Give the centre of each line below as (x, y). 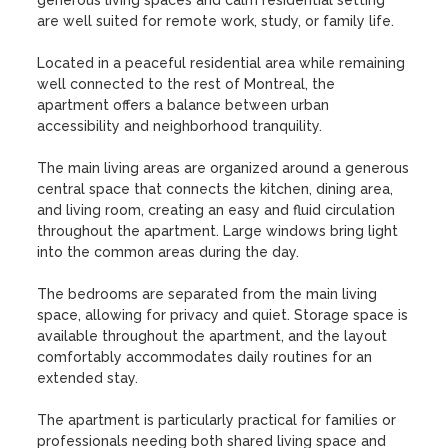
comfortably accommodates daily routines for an (205, 357)
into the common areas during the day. (168, 252)
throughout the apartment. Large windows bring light (218, 231)
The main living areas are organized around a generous (223, 168)
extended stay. (88, 378)
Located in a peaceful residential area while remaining (221, 63)
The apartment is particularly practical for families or (217, 420)
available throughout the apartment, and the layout (212, 336)
